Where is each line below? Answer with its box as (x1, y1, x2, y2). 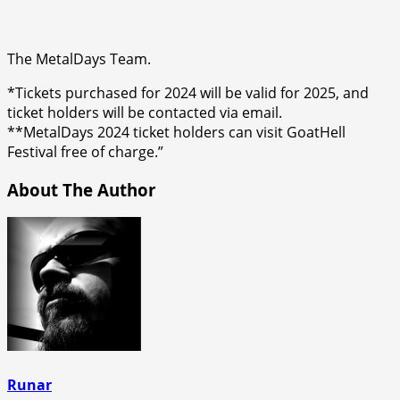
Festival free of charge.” (7, 141, 163, 162)
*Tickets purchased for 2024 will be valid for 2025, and (7, 82, 369, 103)
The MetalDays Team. (7, 48, 151, 69)
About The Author (7, 178, 155, 201)
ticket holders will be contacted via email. (7, 102, 282, 122)
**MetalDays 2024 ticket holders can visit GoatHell (7, 121, 346, 142)
